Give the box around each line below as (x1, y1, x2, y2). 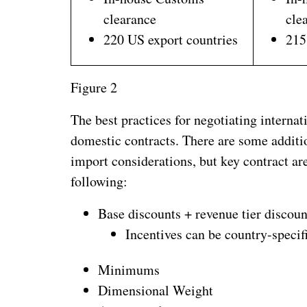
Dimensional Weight (98, 281, 214, 300)
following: (71, 171, 128, 191)
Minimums (98, 260, 160, 280)
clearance (103, 9, 157, 28)
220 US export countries (103, 29, 238, 49)
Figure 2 (71, 77, 118, 97)
